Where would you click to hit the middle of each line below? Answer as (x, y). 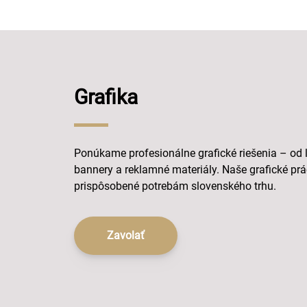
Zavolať (126, 235)
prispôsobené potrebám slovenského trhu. (175, 186)
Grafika (106, 97)
